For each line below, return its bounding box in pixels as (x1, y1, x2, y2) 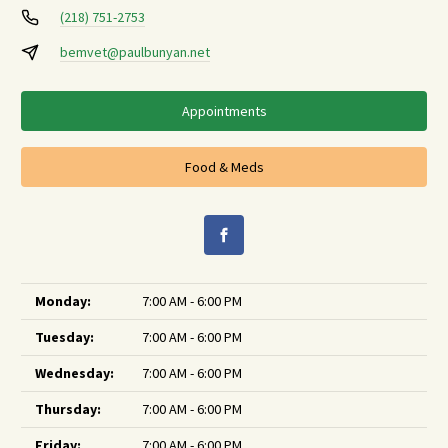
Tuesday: (35, 328, 94, 346)
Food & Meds (184, 157, 264, 176)
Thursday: (35, 400, 101, 418)
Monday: (35, 292, 91, 310)
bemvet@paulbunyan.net (59, 43, 210, 61)
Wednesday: (35, 364, 114, 382)
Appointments (181, 101, 267, 120)
